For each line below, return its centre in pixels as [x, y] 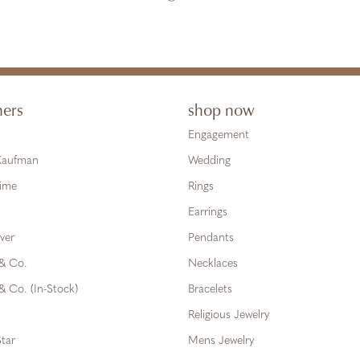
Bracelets [210, 290]
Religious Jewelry [229, 315]
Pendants [211, 238]
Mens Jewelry [221, 341]
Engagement [219, 135]
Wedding [209, 161]
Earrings [208, 213]
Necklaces [213, 264]
